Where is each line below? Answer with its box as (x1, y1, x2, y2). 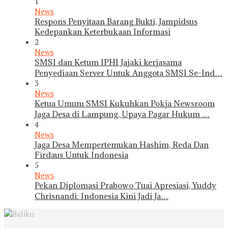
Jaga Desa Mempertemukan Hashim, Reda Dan (35, 139, 209, 150)
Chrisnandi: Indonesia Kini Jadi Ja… (35, 190, 168, 201)
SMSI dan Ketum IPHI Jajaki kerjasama (35, 56, 182, 67)
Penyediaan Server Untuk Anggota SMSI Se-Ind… (35, 67, 222, 78)
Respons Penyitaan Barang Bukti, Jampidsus (35, 16, 197, 26)
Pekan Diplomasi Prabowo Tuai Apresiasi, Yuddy (35, 180, 216, 190)
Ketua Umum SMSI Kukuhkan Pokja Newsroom (35, 98, 215, 108)
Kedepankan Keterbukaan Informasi (35, 26, 170, 37)
